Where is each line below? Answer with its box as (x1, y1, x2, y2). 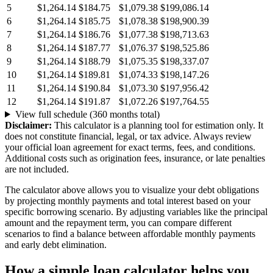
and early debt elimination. (5, 239, 107, 250)
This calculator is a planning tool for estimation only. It (52, 119, 263, 130)
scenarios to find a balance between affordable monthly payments (5, 228, 255, 239)
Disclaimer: (5, 119, 52, 130)
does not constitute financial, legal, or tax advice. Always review (5, 130, 252, 141)
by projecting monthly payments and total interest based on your (5, 195, 250, 206)
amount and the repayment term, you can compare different (5, 217, 232, 228)
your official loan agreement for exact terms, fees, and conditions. (5, 141, 255, 152)
